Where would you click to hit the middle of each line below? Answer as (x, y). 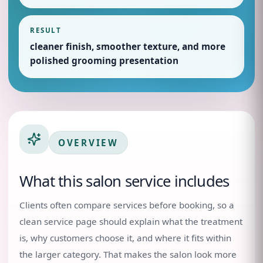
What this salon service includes (124, 181)
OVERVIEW (88, 143)
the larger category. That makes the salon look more (128, 254)
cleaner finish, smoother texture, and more (128, 47)
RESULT (46, 30)
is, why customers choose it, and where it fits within (125, 238)
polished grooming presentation (104, 61)
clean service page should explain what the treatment (131, 221)
